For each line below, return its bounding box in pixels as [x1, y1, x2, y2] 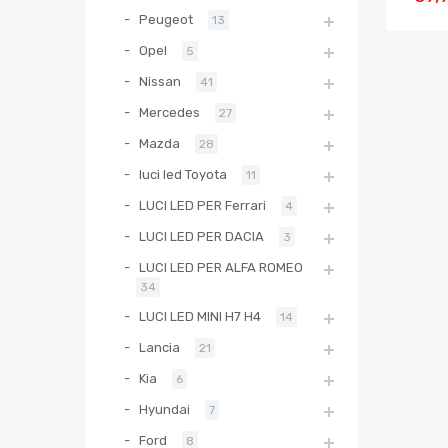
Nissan [139, 74, 181, 90]
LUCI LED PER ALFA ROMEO [139, 260, 303, 276]
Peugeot [139, 12, 193, 28]
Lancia [139, 340, 180, 356]
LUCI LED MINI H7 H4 [139, 309, 261, 325]
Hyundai [139, 402, 190, 418]
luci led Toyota [139, 167, 227, 183]
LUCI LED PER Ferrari [139, 198, 266, 214]
